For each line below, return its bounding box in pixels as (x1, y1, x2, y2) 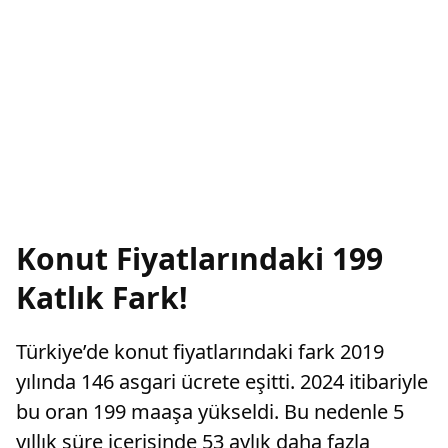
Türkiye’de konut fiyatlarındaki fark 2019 (16, 338, 384, 365)
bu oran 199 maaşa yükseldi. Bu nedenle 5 (16, 398, 404, 425)
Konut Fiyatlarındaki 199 (16, 238, 383, 279)
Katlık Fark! (16, 277, 188, 318)
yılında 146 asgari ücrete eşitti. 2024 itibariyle (16, 368, 428, 395)
